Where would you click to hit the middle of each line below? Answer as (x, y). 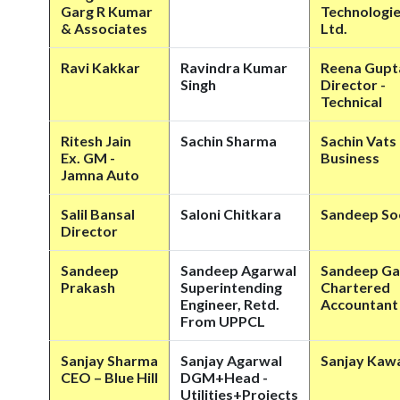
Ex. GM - (88, 158)
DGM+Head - (224, 377)
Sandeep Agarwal (238, 270)
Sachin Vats (358, 141)
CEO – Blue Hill (109, 377)
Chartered (355, 287)
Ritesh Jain (96, 141)
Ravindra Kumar (234, 67)
